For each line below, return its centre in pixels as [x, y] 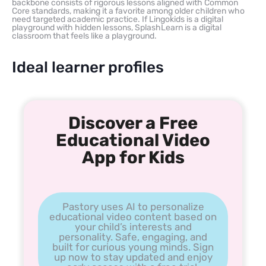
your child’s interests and [133, 227]
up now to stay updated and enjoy [133, 257]
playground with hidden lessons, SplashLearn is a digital [117, 27]
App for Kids [133, 157]
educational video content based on [133, 216]
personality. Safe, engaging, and [133, 237]
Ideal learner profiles [88, 67]
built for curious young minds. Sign [133, 247]
